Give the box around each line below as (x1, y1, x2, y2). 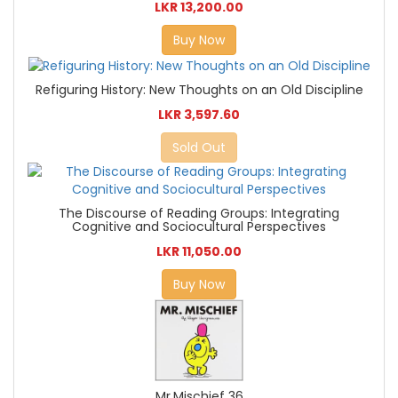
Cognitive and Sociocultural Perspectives (72, 217, 326, 235)
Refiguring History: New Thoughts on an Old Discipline (35, 80, 363, 99)
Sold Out (172, 138, 226, 156)
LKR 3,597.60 (158, 105, 240, 123)
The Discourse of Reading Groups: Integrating (59, 203, 339, 222)
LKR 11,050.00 (156, 242, 242, 260)
